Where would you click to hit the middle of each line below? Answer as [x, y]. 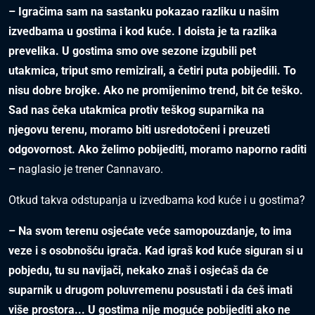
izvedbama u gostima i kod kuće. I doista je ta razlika [143, 31]
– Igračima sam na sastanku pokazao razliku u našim [144, 12]
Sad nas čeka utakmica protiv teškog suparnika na [136, 110]
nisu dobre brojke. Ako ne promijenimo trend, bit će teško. [156, 90]
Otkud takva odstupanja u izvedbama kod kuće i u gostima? [157, 200]
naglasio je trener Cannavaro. [89, 169]
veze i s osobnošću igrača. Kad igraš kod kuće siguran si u [156, 251]
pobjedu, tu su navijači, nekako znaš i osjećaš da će [139, 270]
